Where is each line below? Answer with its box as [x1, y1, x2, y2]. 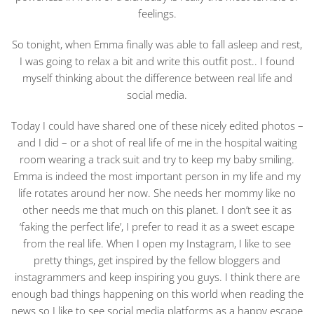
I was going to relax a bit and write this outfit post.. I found [20, 53, 294, 68]
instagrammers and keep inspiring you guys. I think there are [14, 269, 300, 284]
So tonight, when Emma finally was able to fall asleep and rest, [12, 36, 302, 51]
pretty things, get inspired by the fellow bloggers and [34, 252, 280, 267]
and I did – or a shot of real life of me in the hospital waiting [17, 135, 297, 149]
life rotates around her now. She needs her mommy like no [18, 185, 296, 200]
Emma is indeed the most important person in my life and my [13, 168, 301, 183]
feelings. [137, 6, 177, 20]
